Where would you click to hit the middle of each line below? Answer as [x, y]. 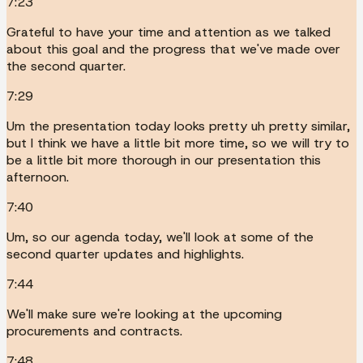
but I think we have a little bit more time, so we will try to [178, 143]
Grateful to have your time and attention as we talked [169, 32]
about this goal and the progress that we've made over [173, 49]
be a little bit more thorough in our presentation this [164, 160]
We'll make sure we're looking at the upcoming [144, 314]
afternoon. [38, 177]
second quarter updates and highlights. [125, 254]
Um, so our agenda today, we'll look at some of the [160, 237]
